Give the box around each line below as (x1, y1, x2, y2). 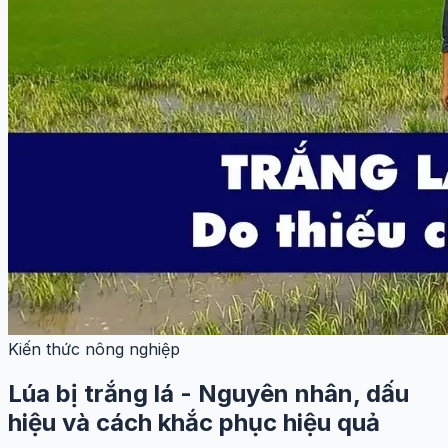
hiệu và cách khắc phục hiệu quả (8, 407, 380, 437)
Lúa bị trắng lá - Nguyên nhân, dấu (8, 378, 409, 408)
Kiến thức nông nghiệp (8, 338, 180, 359)
